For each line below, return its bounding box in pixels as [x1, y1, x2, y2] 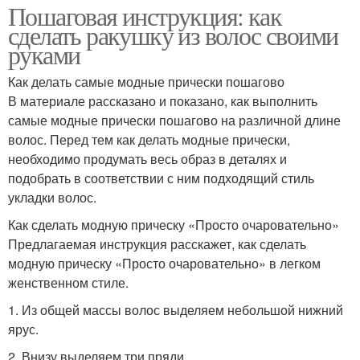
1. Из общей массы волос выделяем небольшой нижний [8, 300, 343, 319]
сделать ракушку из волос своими [8, 17, 338, 52]
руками [8, 36, 80, 72]
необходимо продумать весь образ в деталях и [8, 149, 287, 168]
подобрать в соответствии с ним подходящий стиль [8, 168, 314, 187]
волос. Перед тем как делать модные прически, [8, 129, 290, 149]
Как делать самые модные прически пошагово [8, 72, 284, 91]
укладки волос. [8, 187, 96, 207]
